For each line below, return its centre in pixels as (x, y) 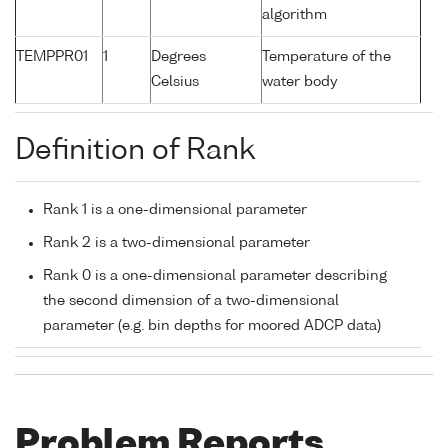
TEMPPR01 (52, 57)
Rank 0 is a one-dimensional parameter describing (215, 276)
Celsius (175, 82)
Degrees (178, 57)
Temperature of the (326, 57)
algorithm (294, 15)
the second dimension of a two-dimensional (191, 301)
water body (300, 82)
